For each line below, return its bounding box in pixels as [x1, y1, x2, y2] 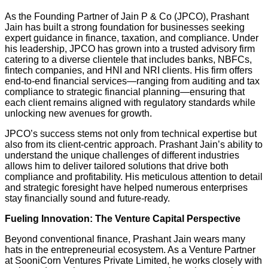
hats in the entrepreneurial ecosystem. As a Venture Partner [5, 244, 255, 255]
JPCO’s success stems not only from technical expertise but [5, 128, 257, 139]
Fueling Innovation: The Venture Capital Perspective [5, 213, 240, 224]
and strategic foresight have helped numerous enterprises [5, 182, 248, 193]
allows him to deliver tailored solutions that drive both [5, 160, 229, 171]
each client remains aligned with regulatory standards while [5, 97, 255, 108]
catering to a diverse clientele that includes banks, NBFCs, [5, 54, 252, 65]
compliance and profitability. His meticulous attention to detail [5, 171, 263, 182]
